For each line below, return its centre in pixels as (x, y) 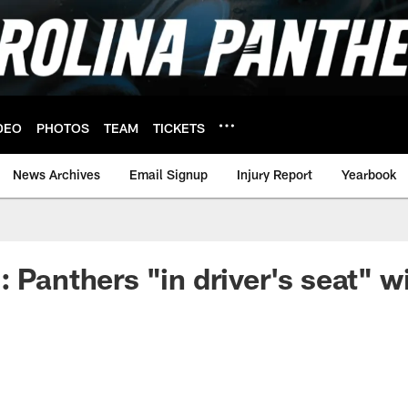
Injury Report (275, 174)
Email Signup (168, 174)
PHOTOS (63, 127)
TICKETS (179, 127)
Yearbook (369, 174)
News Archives (56, 174)
